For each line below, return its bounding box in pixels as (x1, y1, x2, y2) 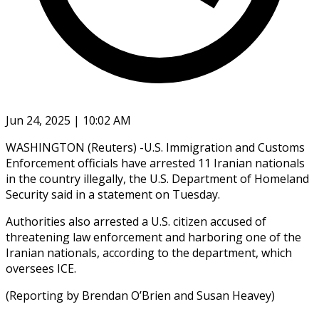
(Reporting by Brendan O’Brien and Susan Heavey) (6, 287, 275, 303)
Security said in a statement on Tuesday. (6, 186, 220, 202)
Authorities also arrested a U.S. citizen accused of (6, 213, 266, 229)
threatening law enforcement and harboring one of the (6, 229, 301, 245)
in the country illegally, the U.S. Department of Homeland (6, 170, 309, 187)
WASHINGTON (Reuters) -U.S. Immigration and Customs (6, 139, 305, 155)
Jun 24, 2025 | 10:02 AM (6, 112, 131, 128)
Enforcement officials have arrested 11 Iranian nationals (6, 155, 305, 171)
